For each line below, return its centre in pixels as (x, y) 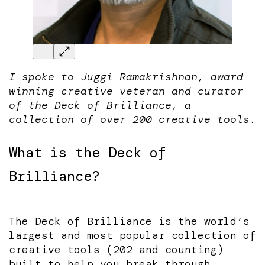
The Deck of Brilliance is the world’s (129, 222)
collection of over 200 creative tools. (132, 120)
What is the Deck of (88, 153)
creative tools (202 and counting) (116, 250)
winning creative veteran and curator (126, 91)
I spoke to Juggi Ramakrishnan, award (126, 77)
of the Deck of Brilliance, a (100, 106)
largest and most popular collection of (132, 236)
